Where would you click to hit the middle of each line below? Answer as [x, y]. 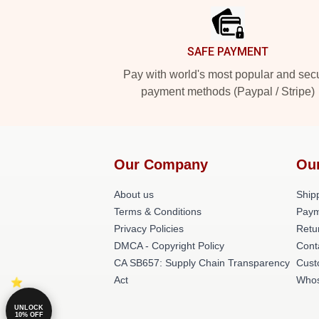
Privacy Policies [149, 229]
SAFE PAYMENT [228, 52]
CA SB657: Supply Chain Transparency [202, 263]
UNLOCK [29, 307]
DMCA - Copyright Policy [169, 246]
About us [134, 194]
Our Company [161, 164]
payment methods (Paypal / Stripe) [228, 91]
